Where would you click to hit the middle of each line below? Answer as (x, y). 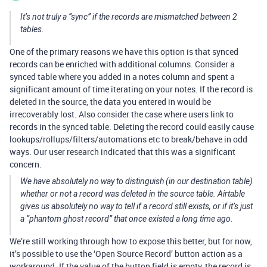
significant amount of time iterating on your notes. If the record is (131, 89)
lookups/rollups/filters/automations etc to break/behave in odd (128, 139)
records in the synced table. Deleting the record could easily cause (132, 127)
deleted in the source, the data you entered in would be (110, 102)
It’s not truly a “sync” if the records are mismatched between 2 (129, 17)
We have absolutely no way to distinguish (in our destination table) (136, 181)
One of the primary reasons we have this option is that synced (124, 52)
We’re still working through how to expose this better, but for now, (131, 241)
